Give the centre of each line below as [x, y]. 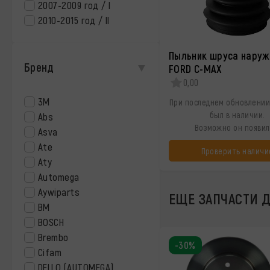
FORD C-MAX [196, 69]
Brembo [53, 237]
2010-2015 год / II [74, 20]
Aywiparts [59, 192]
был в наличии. [237, 115]
